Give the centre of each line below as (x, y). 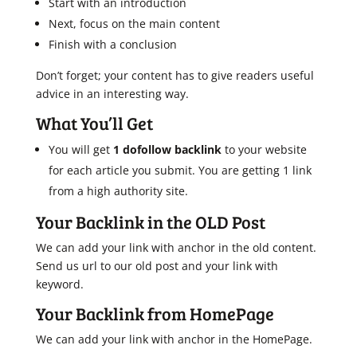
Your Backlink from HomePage (155, 313)
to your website (264, 149)
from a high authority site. (118, 191)
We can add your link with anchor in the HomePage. (174, 339)
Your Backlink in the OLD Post (150, 222)
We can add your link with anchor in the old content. (176, 247)
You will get (80, 149)
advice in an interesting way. (112, 94)
